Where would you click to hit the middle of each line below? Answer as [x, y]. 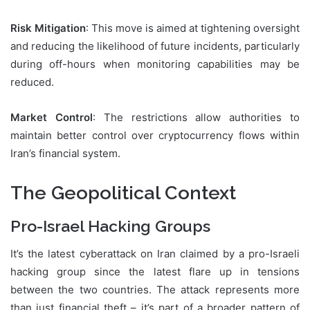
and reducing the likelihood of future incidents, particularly [155, 46]
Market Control [52, 118]
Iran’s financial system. [65, 154]
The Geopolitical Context [123, 193]
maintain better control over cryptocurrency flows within [155, 136]
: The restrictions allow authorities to [196, 118]
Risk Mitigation [48, 28]
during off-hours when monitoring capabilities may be [155, 64]
